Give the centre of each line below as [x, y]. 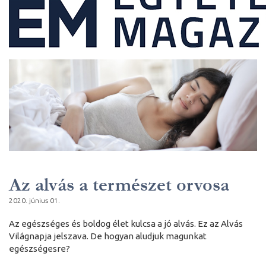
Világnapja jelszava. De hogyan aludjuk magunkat [108, 236]
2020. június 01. [34, 200]
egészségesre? [39, 248]
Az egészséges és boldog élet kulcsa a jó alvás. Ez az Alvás [126, 223]
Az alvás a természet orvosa [119, 184]
